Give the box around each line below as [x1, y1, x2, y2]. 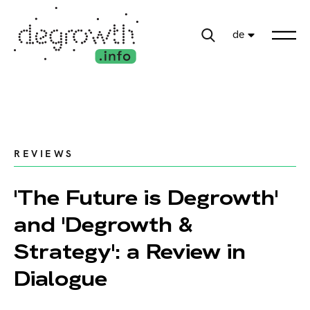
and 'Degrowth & [14, 211, 193, 239]
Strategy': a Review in [14, 238, 246, 266]
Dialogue [14, 265, 107, 293]
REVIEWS [14, 148, 74, 161]
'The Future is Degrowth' [14, 184, 278, 212]
